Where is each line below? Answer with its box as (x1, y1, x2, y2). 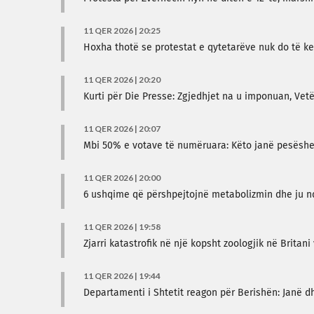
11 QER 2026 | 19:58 (83, 221, 161, 232)
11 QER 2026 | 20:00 (83, 172, 161, 183)
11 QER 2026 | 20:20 (83, 74, 161, 85)
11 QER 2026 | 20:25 (83, 25, 161, 36)
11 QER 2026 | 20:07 (83, 123, 161, 134)
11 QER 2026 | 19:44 (83, 271, 161, 281)
